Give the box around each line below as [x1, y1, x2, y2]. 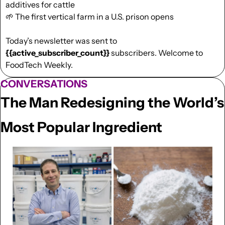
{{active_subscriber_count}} [6, 47, 109, 58]
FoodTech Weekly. [6, 59, 73, 70]
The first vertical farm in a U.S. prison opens [14, 11, 175, 22]
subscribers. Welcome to [109, 47, 203, 58]
